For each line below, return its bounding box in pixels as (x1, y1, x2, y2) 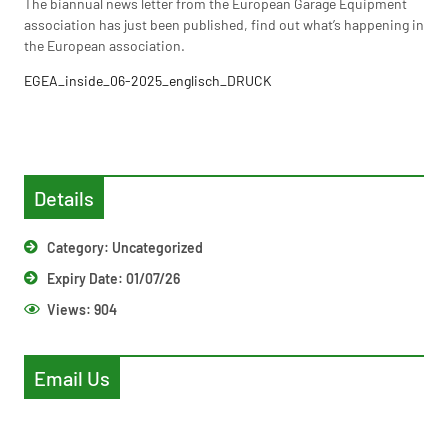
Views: (46, 300, 91, 318)
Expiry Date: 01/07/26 (46, 269, 180, 287)
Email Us (34, 365, 110, 390)
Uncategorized (111, 238, 203, 256)
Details (34, 185, 94, 210)
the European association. (24, 36, 185, 54)
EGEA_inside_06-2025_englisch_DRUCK (24, 71, 272, 89)
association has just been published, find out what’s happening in (24, 15, 424, 33)
